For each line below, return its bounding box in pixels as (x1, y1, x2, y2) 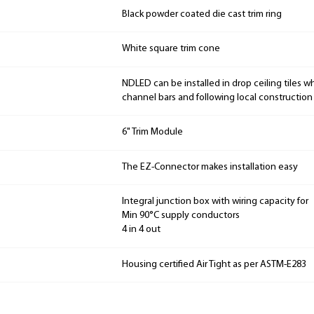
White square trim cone (122, 43, 220, 55)
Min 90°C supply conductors (122, 210, 240, 221)
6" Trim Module (122, 127, 183, 138)
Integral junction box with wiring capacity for (122, 196, 308, 207)
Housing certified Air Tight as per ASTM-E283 (122, 259, 306, 270)
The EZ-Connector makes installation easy (122, 161, 298, 172)
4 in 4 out (122, 224, 161, 235)
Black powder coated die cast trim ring (122, 8, 282, 20)
